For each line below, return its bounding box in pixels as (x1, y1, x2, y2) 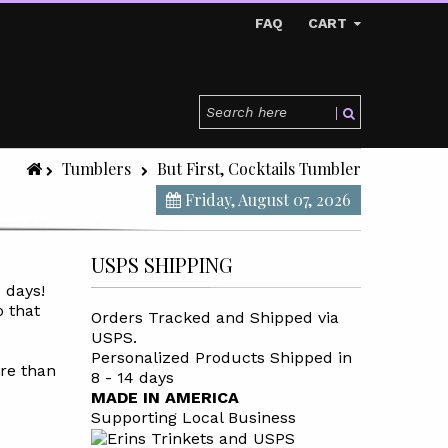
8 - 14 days (90, 368, 174, 387)
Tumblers (62, 158, 131, 179)
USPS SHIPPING (90, 251, 233, 278)
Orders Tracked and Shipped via (90, 308, 339, 327)
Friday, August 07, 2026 (181, 189, 351, 210)
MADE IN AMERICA (90, 388, 239, 407)
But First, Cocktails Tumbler (157, 158, 361, 179)
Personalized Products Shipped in (90, 348, 352, 367)
